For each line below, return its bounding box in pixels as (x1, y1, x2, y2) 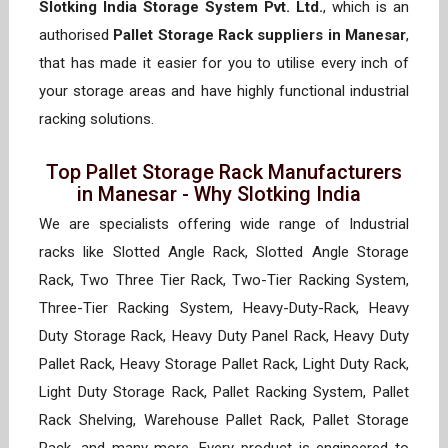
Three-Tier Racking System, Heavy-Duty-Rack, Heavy (39, 299, 409, 318)
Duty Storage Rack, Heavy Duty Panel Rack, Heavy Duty (39, 327, 409, 346)
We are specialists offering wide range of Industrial (39, 215, 409, 234)
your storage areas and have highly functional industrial (39, 82, 409, 101)
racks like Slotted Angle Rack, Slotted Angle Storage (39, 243, 409, 262)
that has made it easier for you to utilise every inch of (39, 54, 409, 73)
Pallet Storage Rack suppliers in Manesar (113, 26, 407, 45)
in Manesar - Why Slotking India (77, 182, 371, 207)
